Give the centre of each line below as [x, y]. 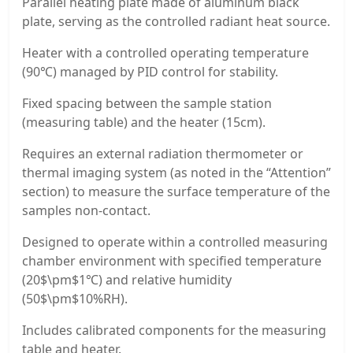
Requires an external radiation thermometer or [163, 154]
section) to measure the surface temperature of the [176, 192]
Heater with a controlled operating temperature [165, 53]
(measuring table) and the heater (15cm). [144, 123]
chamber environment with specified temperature [172, 261]
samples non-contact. [86, 211]
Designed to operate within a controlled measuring [175, 242]
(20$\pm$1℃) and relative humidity [127, 280]
